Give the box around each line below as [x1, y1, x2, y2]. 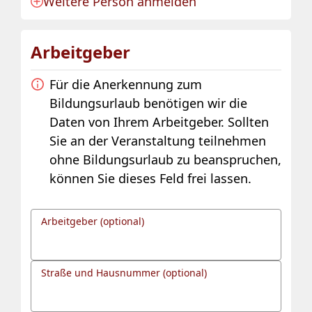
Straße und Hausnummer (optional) [41, 265, 207, 279]
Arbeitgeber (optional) [41, 214, 144, 228]
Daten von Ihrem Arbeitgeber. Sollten [49, 113, 269, 130]
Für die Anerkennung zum [49, 75, 202, 93]
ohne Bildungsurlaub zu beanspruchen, [49, 150, 281, 168]
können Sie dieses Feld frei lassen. [49, 169, 251, 187]
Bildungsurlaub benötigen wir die [49, 94, 247, 111]
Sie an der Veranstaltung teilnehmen [49, 132, 266, 149]
